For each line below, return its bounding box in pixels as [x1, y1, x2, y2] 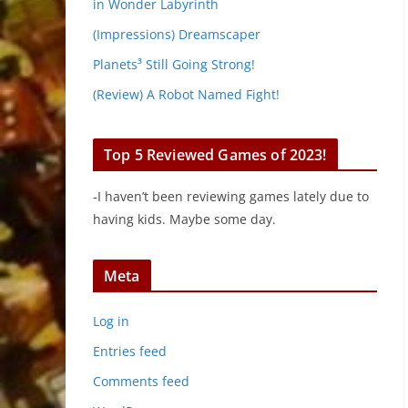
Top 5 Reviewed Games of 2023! [104, 145, 327, 165]
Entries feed [93, 342, 167, 360]
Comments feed [93, 372, 189, 390]
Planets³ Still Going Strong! [93, 56, 255, 73]
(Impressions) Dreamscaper [93, 25, 260, 43]
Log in [93, 312, 129, 330]
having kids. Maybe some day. [93, 210, 276, 228]
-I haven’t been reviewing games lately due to [93, 188, 369, 205]
